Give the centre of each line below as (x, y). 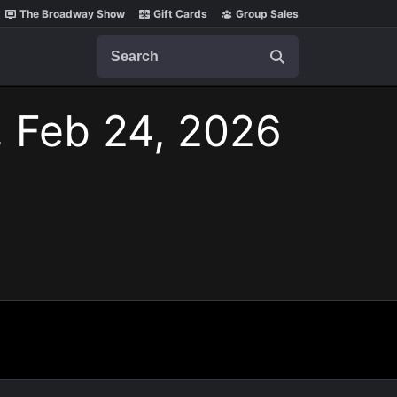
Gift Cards (180, 14)
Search (119, 43)
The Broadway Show (72, 14)
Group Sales (267, 14)
